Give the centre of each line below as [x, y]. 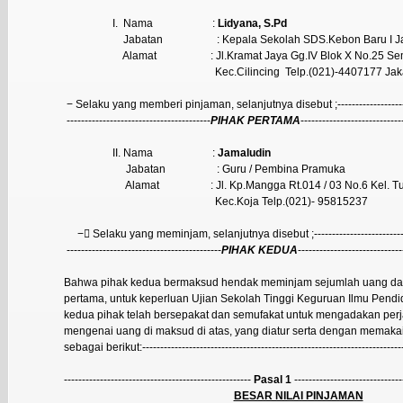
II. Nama [133, 152]
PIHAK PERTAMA [255, 120]
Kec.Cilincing [247, 72]
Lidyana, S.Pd [252, 23]
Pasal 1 [273, 379]
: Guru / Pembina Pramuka [281, 169]
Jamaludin [244, 152]
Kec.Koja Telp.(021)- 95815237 [291, 201]
